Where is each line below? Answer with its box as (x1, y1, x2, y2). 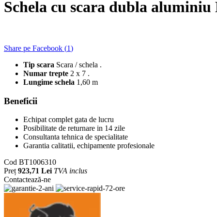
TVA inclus (54, 167, 87, 175)
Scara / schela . (56, 60, 102, 69)
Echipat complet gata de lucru (23, 115, 114, 124)
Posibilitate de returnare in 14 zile (23, 124, 125, 133)
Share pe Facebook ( (4, 44, 67, 52)
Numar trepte (23, 69, 68, 77)
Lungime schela (23, 77, 75, 86)
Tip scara (23, 60, 54, 69)
